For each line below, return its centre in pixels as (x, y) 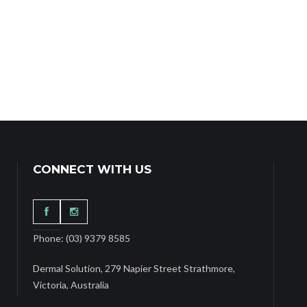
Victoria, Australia (71, 285)
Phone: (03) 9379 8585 (82, 238)
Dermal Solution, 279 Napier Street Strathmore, (134, 269)
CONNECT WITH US (92, 170)
